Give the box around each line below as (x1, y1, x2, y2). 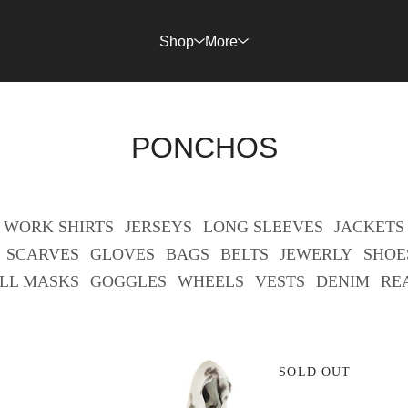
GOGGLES (89, 272, 167, 291)
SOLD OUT (279, 365, 352, 379)
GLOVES (90, 245, 155, 263)
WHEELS (177, 272, 244, 291)
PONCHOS (130, 131, 278, 164)
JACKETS (334, 218, 404, 236)
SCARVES (6, 245, 79, 263)
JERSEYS (125, 218, 192, 236)
